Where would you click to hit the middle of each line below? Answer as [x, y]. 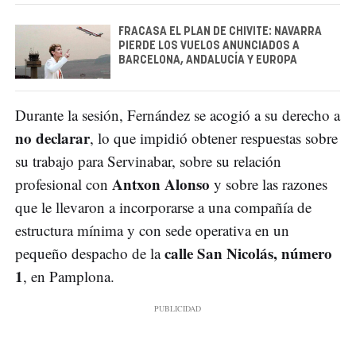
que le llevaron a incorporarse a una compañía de [163, 207]
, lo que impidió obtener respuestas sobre [214, 137]
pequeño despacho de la [90, 253]
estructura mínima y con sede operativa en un [152, 230]
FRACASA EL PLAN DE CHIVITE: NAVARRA [220, 32]
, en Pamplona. [69, 276]
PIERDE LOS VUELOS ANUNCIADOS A [209, 46]
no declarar [52, 137]
